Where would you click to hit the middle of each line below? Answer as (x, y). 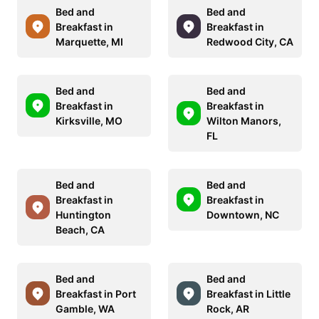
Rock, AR (228, 308)
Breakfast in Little (249, 293)
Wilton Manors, (244, 120)
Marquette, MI (89, 41)
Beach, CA (80, 229)
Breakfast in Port (96, 293)
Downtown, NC (243, 214)
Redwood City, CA (250, 41)
